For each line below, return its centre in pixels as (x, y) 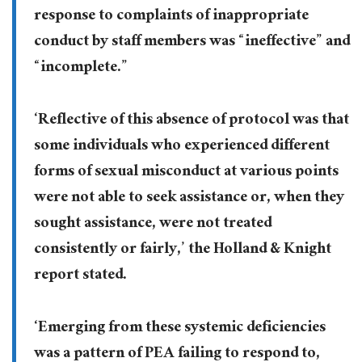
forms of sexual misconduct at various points (186, 173)
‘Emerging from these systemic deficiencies (179, 328)
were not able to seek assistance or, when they (189, 198)
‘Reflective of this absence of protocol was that (191, 121)
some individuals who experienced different (181, 147)
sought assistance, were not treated (152, 224)
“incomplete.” (80, 68)
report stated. (80, 276)
